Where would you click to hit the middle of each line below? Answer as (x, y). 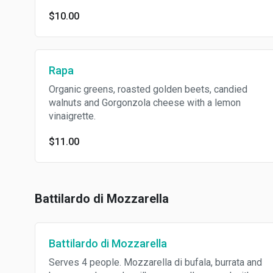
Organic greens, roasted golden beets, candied (148, 89)
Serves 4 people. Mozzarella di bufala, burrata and (155, 262)
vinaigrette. (72, 116)
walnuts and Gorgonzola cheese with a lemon (145, 103)
